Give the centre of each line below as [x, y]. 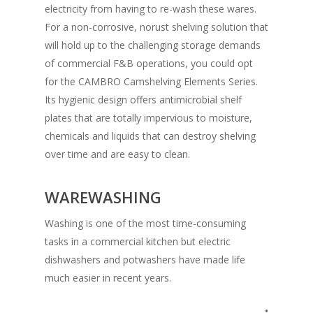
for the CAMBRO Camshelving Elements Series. [151, 82]
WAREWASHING [103, 197]
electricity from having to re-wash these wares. [151, 9]
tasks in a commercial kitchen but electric [138, 242]
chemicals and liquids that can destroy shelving [150, 136]
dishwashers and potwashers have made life [145, 260]
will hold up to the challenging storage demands [153, 45]
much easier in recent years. [108, 278]
